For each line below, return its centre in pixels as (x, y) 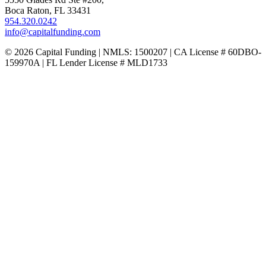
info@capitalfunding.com (53, 32)
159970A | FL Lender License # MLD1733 (86, 63)
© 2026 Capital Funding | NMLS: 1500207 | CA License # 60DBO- (133, 52)
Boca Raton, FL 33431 (48, 11)
